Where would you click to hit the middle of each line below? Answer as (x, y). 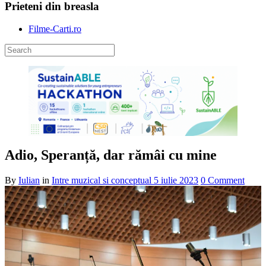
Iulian (29, 180)
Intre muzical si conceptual (102, 180)
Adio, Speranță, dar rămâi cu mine (111, 155)
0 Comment (223, 180)
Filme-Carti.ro (55, 29)
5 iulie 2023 (176, 180)
